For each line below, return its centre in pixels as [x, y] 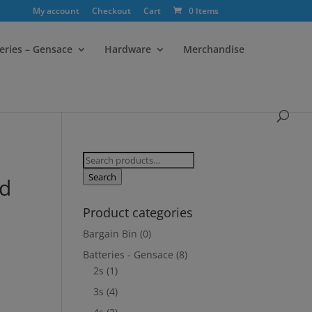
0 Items [203, 11]
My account [56, 11]
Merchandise [214, 49]
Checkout [111, 11]
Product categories [138, 212]
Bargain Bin [110, 234]
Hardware [128, 49]
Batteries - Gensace [128, 255]
